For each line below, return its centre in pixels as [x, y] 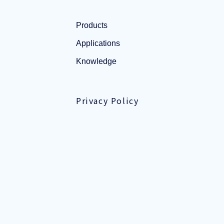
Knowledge [96, 61]
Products [92, 25]
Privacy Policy [107, 100]
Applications [98, 43]
